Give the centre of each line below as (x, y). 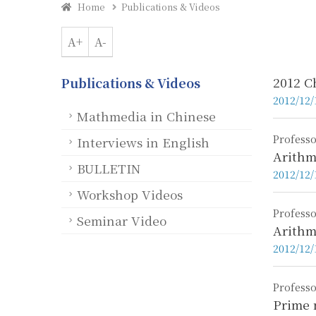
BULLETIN (109, 168)
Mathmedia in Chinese (146, 116)
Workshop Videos (130, 194)
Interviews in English (143, 142)
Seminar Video (122, 220)
